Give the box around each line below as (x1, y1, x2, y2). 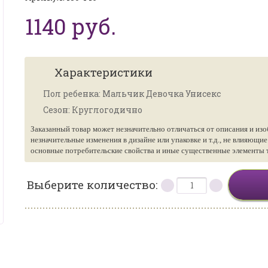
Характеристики (54, 65, 153, 80)
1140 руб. (25, 12, 116, 41)
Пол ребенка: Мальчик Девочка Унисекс (43, 88, 221, 99)
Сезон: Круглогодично (43, 104, 142, 115)
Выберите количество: (27, 177, 161, 192)
